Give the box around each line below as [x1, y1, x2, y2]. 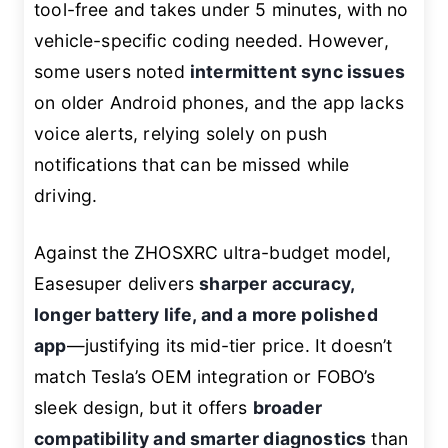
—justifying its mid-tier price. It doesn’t [66, 335, 393, 357]
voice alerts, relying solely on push [34, 122, 328, 144]
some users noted [34, 60, 190, 82]
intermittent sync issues [189, 60, 405, 82]
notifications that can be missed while [34, 153, 350, 175]
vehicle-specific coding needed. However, [34, 29, 389, 51]
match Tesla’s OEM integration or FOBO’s [34, 366, 376, 388]
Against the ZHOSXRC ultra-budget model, [34, 242, 392, 264]
